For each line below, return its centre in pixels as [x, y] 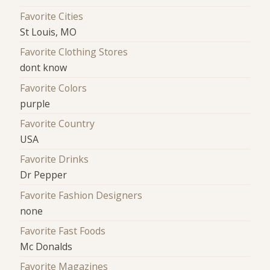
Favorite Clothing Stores [74, 52]
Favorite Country [58, 123]
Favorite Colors [54, 88]
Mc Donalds [46, 246]
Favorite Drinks [55, 159]
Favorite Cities [52, 16]
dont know [44, 68]
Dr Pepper [44, 175]
